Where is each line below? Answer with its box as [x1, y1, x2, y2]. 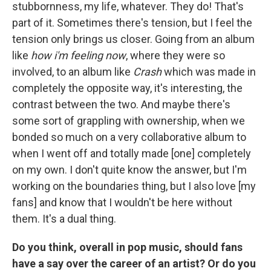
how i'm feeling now [31, 48, 126, 62]
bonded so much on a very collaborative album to [12, 130, 246, 143]
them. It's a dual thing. [12, 212, 116, 225]
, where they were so [126, 48, 225, 62]
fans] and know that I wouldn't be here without [12, 195, 232, 209]
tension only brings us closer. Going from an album [12, 32, 255, 45]
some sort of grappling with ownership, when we [12, 114, 245, 127]
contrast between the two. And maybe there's [12, 97, 230, 111]
